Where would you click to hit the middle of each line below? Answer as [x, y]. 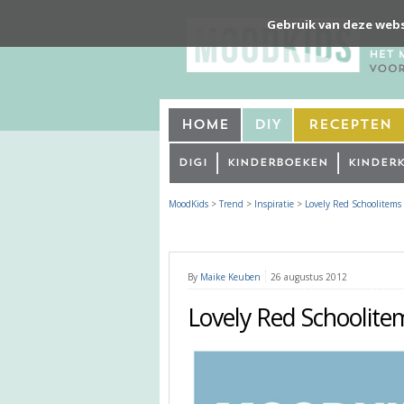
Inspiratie [274, 203]
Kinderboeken [278, 163]
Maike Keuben [230, 276]
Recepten [350, 125]
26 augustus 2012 [309, 276]
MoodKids [188, 203]
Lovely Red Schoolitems [353, 203]
